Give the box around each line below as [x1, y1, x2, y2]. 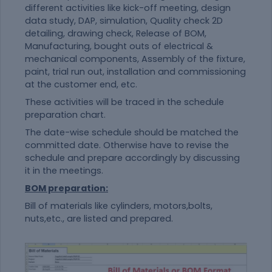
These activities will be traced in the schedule [25, 95, 224, 108]
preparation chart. [25, 108, 106, 121]
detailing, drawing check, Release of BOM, [25, 27, 206, 39]
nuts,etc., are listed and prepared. [25, 212, 173, 225]
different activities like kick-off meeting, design [25, 1, 231, 14]
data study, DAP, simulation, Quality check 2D [25, 14, 223, 27]
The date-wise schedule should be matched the [25, 126, 239, 138]
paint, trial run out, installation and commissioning [25, 65, 246, 78]
